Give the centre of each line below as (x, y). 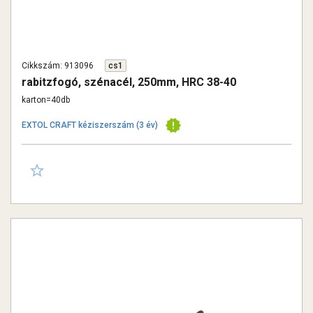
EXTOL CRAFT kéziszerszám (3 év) (90, 125)
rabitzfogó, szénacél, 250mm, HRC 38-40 (129, 82)
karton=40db (46, 100)
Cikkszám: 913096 (58, 66)
